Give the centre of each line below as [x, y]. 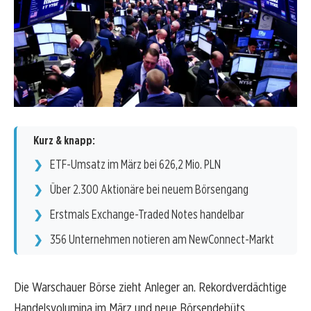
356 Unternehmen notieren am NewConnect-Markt [162, 239]
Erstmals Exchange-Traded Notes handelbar [147, 215]
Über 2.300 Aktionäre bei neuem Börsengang [149, 190]
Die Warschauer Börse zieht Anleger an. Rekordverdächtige [150, 287]
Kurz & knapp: [64, 141]
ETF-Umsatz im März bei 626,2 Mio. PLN [135, 165]
